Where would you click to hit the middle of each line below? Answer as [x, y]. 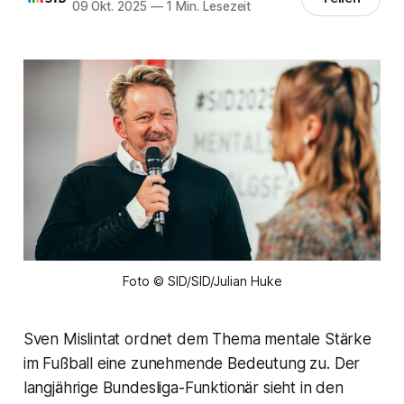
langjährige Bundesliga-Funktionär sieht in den [183, 387]
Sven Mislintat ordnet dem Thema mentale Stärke [197, 339]
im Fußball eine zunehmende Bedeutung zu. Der [192, 363]
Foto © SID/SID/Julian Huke [202, 280]
